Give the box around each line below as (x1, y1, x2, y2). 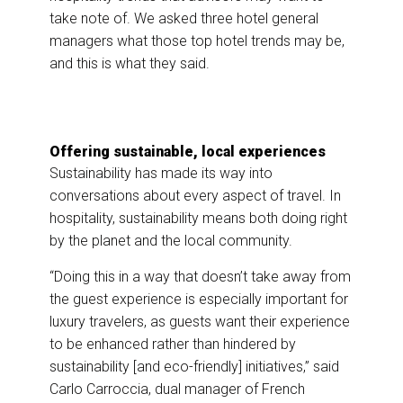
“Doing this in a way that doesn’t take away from (49, 268, 351, 286)
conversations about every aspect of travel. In (49, 187, 341, 205)
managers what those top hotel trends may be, (49, 32, 345, 50)
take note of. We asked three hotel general (49, 10, 318, 28)
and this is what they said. (49, 55, 210, 73)
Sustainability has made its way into (49, 165, 273, 183)
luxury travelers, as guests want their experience (49, 313, 350, 331)
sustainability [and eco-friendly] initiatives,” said (49, 358, 339, 376)
